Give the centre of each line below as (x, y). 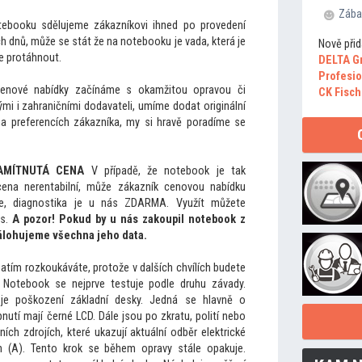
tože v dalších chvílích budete (177, 268)
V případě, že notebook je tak (165, 171)
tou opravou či (208, 90)
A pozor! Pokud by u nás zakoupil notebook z (129, 219)
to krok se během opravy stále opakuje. (146, 349)
